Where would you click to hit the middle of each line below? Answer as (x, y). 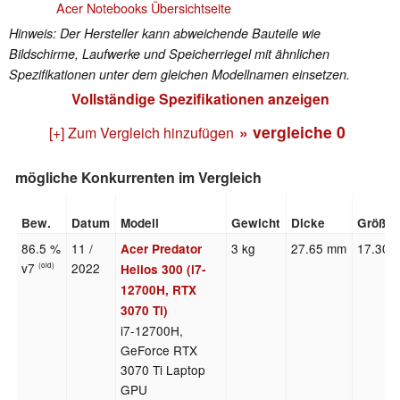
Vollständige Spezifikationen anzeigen (200, 98)
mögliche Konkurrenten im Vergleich (138, 177)
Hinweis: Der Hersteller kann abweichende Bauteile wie (165, 33)
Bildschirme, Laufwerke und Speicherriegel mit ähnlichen (169, 53)
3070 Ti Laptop (163, 370)
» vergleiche (288, 131)
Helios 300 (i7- (164, 270)
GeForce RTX (159, 350)
